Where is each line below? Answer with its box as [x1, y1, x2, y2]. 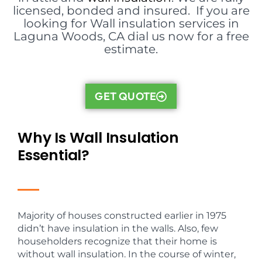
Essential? [18, 145, 90, 166]
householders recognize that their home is [18, 236, 217, 247]
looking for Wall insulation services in [23, 16, 239, 30]
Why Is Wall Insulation [18, 127, 179, 148]
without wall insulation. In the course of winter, [18, 249, 236, 260]
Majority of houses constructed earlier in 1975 [18, 210, 226, 221]
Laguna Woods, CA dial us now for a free [13, 29, 249, 43]
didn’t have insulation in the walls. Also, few [18, 223, 218, 234]
